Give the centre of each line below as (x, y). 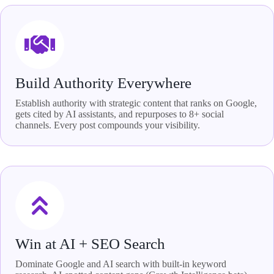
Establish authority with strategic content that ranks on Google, (136, 103)
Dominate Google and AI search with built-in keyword (121, 264)
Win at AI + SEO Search (90, 243)
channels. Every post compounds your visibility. (108, 125)
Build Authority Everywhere (103, 83)
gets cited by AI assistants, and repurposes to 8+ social (120, 114)
